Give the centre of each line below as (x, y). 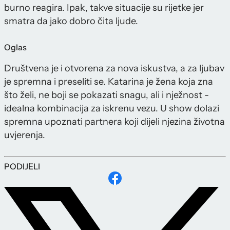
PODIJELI (22, 167)
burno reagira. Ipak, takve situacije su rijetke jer (104, 8)
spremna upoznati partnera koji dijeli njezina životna (114, 122)
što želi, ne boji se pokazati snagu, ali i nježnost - (107, 95)
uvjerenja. (25, 135)
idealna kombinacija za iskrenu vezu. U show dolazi (112, 109)
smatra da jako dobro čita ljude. (71, 21)
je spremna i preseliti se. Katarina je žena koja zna (109, 82)
